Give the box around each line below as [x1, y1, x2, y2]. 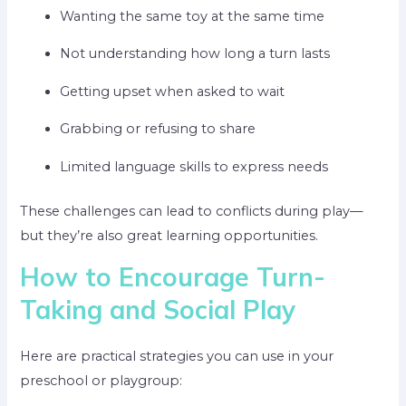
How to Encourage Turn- [20, 261, 326, 294]
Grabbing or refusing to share [60, 121, 256, 138]
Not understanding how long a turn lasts [60, 45, 331, 63]
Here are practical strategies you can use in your [20, 348, 334, 365]
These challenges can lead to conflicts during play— [20, 202, 364, 219]
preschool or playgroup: [20, 372, 183, 390]
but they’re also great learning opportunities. [20, 227, 319, 244]
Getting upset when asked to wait [60, 82, 285, 100]
